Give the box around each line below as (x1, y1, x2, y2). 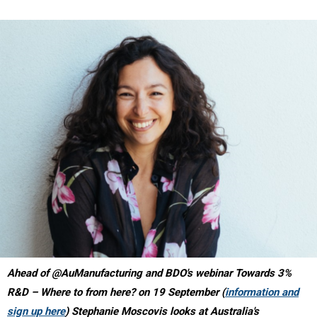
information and (225, 285, 299, 299)
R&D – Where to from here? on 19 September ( (7, 285, 225, 299)
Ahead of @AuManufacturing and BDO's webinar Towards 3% (7, 266, 292, 279)
